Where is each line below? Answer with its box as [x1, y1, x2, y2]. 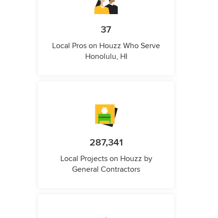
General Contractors [72, 164, 140, 175]
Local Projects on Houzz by [60, 154, 152, 164]
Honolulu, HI [85, 52, 127, 62]
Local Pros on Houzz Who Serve [52, 41, 160, 51]
